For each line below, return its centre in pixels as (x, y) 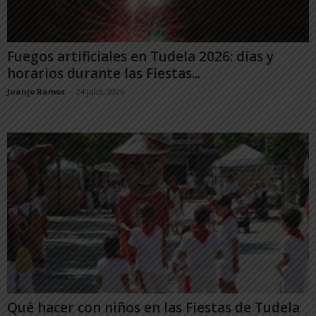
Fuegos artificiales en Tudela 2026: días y (140, 56)
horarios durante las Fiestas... (104, 73)
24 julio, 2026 (100, 91)
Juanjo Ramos (36, 91)
